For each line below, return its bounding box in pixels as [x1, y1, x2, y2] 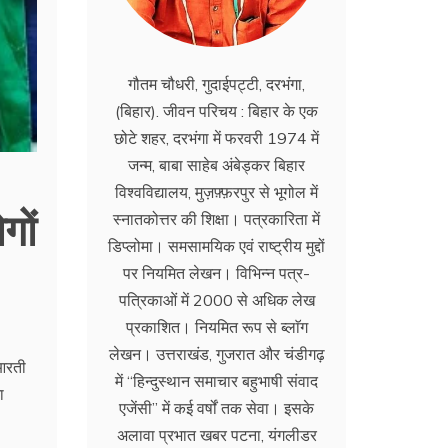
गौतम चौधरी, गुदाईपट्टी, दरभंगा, [128, 74, 306, 95]
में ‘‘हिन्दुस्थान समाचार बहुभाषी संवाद [115, 371, 319, 392]
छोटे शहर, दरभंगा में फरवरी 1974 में [114, 128, 320, 149]
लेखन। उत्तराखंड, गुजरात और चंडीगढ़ [108, 344, 325, 365]
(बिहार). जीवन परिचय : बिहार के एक [115, 101, 319, 122]
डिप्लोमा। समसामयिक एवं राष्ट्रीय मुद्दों [108, 236, 326, 257]
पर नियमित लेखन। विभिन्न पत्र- [123, 263, 311, 284]
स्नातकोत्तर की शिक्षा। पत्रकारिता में [113, 209, 321, 230]
